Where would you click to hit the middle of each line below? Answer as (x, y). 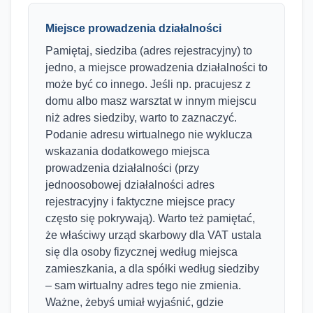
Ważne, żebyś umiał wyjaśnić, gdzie (134, 302)
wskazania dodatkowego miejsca (128, 151)
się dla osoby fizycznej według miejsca (141, 252)
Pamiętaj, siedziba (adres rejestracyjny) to (149, 51)
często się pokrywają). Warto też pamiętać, (150, 218)
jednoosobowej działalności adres (130, 185)
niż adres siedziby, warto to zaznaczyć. (141, 118)
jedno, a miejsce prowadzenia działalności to (156, 67)
